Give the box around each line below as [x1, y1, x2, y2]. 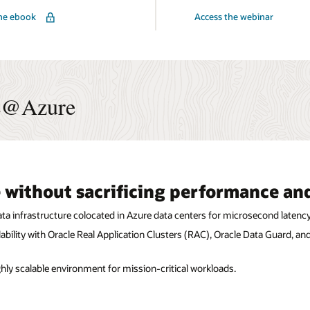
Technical [184, 33, 222, 45]
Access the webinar [194, 11, 274, 23]
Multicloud [184, 23, 228, 35]
